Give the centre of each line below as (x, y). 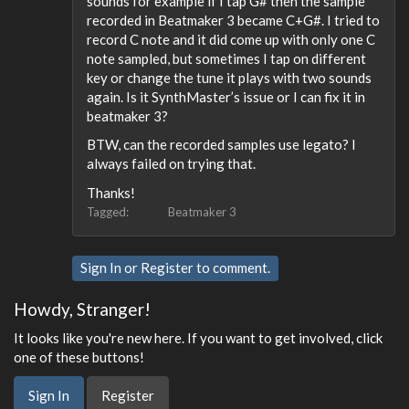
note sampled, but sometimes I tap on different (226, 58)
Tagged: (109, 211)
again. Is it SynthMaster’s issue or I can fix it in (226, 96)
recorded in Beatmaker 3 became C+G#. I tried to (233, 20)
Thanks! (111, 192)
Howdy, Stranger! (82, 309)
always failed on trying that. (171, 163)
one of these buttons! (79, 357)
